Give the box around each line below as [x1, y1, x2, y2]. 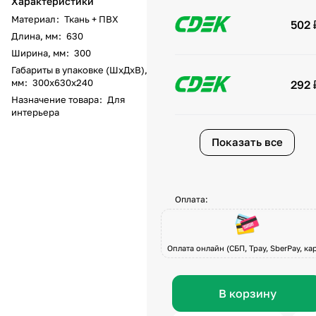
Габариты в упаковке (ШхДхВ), [11, 63, 147, 75]
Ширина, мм [11, 47, 66, 59]
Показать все [212, 135, 283, 149]
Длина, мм [11, 30, 58, 42]
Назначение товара [11, 93, 99, 105]
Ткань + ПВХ [64, 13, 119, 25]
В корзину [218, 286, 276, 300]
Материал [11, 13, 56, 25]
